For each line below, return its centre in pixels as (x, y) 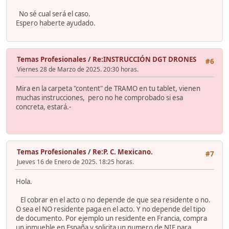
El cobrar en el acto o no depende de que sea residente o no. (113, 200)
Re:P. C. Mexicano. (123, 152)
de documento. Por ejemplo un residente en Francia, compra (111, 218)
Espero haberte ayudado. (56, 23)
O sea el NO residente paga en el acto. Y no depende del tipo (111, 209)
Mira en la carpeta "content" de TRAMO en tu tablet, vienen (108, 88)
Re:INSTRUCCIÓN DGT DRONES (144, 59)
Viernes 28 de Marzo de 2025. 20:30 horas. (78, 69)
